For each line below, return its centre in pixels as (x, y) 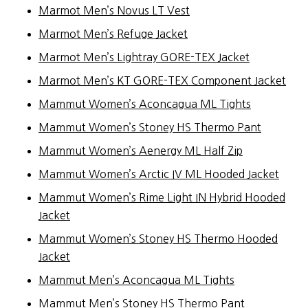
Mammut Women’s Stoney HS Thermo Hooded (158, 238)
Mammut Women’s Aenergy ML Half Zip (141, 150)
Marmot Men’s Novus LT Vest (114, 10)
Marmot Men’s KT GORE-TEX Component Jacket (162, 80)
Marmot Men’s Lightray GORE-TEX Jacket (144, 57)
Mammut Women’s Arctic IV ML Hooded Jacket (159, 174)
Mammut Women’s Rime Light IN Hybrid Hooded (162, 197)
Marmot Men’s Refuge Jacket (113, 33)
